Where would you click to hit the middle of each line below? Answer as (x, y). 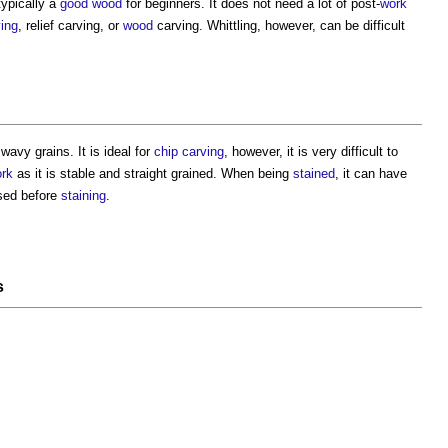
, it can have (371, 174)
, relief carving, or (70, 26)
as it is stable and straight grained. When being (153, 174)
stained (314, 174)
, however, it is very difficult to (311, 152)
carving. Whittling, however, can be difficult (279, 26)
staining (83, 196)
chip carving (189, 152)
